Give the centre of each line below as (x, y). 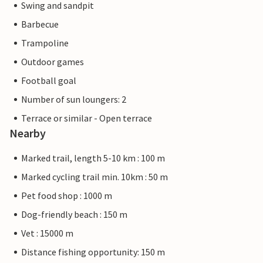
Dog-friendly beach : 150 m (74, 215)
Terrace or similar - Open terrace (87, 118)
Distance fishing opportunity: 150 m (93, 252)
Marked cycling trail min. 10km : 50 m (95, 177)
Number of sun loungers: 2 (74, 100)
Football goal (49, 81)
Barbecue (40, 24)
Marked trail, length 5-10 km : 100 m (93, 158)
